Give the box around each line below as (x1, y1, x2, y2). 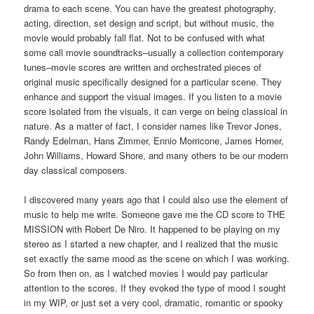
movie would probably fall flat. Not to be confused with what (24, 31, 266, 45)
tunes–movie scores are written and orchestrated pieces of (24, 60, 262, 74)
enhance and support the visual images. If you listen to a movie (24, 90, 282, 104)
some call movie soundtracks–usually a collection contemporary (24, 46, 285, 60)
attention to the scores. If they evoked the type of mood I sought (24, 281, 287, 295)
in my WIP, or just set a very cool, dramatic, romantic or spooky (24, 296, 284, 310)
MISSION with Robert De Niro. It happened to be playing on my (24, 222, 281, 236)
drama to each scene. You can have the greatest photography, (24, 1, 277, 15)
